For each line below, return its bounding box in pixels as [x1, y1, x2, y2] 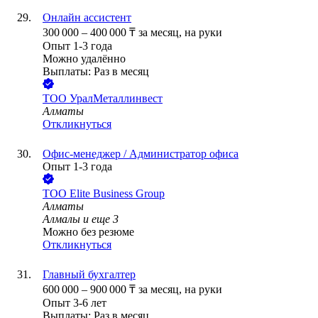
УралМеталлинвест [70, 92, 163, 105]
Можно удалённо [43, 53, 126, 65]
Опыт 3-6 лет [43, 297, 106, 309]
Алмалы [43, 213, 80, 226]
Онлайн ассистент [43, 11, 131, 24]
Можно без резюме [43, 226, 134, 238]
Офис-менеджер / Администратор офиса [43, 148, 238, 160]
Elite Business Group [70, 187, 165, 200]
